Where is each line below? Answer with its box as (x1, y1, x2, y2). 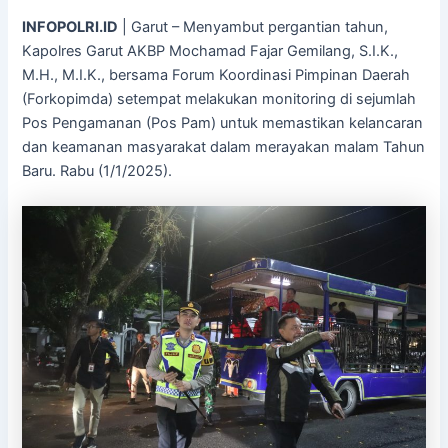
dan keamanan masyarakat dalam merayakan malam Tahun (22, 137, 426, 156)
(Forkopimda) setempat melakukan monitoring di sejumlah (22, 89, 417, 108)
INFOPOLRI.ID (22, 17, 119, 36)
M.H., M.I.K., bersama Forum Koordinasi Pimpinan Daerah (22, 65, 411, 84)
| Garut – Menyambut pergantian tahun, (118, 17, 389, 36)
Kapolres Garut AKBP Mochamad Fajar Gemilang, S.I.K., (22, 41, 399, 60)
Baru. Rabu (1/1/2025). (22, 161, 173, 180)
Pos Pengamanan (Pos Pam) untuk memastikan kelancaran (22, 113, 424, 132)
